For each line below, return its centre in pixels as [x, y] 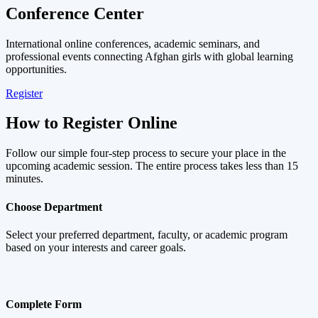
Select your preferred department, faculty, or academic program [147, 234]
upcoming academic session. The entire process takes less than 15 [152, 166]
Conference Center [75, 13]
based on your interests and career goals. [96, 247]
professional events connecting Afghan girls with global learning [149, 56]
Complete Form [44, 304]
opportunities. [36, 69]
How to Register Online [92, 123]
